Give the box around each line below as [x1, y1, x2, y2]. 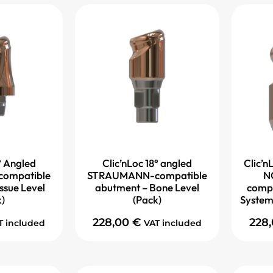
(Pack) [133, 193, 161, 207]
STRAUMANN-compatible [87, 169, 207, 182]
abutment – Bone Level [95, 181, 199, 194]
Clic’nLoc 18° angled [102, 157, 192, 170]
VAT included [144, 217, 202, 229]
